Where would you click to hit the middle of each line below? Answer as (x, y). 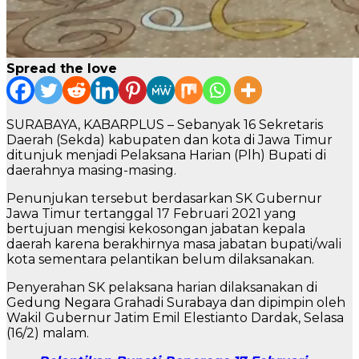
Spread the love (62, 69)
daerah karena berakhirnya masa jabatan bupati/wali (174, 244)
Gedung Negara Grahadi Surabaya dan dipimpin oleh (176, 303)
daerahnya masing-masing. (91, 171)
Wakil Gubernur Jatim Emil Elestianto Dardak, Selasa (175, 318)
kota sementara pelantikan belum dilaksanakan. (160, 260)
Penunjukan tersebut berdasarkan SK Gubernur (164, 199)
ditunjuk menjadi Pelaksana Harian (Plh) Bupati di (166, 155)
